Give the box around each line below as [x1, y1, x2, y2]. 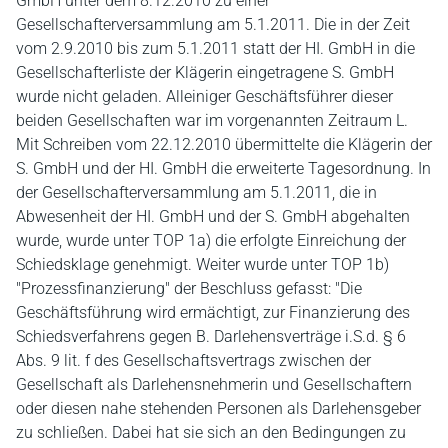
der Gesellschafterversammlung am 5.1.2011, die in [16, 183, 377, 202]
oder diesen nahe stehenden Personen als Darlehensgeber [16, 399, 421, 418]
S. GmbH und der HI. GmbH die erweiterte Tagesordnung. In [16, 159, 431, 178]
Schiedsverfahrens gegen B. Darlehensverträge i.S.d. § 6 [16, 327, 406, 346]
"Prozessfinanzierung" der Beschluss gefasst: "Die [16, 279, 362, 298]
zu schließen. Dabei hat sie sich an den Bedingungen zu [16, 423, 406, 442]
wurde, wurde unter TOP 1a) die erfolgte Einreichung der [16, 231, 406, 250]
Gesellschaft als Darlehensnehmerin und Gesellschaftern [16, 375, 412, 394]
